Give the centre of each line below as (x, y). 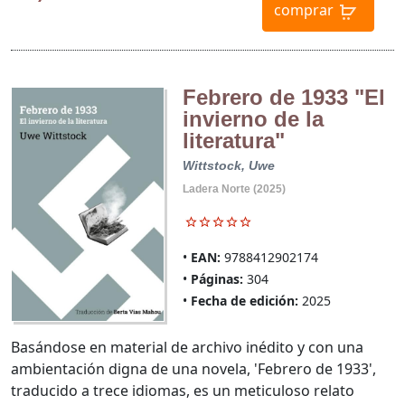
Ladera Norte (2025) (234, 188)
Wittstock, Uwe (228, 165)
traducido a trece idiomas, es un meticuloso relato (183, 391)
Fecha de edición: (244, 300)
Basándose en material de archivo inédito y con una (187, 348)
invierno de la (253, 118)
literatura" (233, 140)
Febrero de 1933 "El (283, 97)
